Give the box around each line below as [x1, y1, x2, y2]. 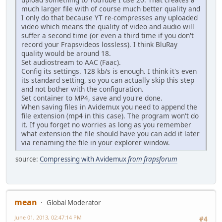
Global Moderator [47, 198, 101, 208]
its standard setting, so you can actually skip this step [21, 75, 194, 85]
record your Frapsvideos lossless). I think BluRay [21, 39, 177, 49]
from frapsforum [128, 154, 177, 164]
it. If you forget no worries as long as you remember [21, 119, 191, 129]
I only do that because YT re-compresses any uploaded [21, 12, 198, 22]
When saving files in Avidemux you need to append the [21, 102, 197, 111]
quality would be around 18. [21, 48, 111, 58]
